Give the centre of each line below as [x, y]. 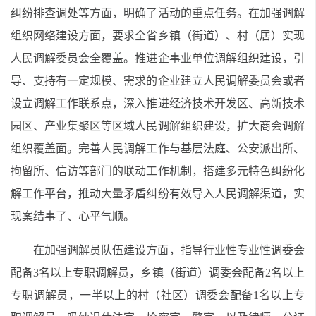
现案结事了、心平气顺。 [73, 216]
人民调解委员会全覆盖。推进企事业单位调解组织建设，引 [158, 58]
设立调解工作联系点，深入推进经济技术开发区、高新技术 [158, 103]
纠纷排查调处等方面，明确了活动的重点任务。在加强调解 [158, 13]
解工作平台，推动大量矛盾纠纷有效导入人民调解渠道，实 [158, 194]
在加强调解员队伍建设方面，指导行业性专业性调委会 [169, 250]
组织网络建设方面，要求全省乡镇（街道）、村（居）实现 [158, 36]
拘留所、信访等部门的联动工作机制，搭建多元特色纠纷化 [158, 171]
